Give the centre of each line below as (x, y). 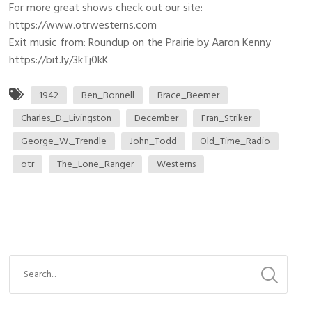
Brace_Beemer (189, 95)
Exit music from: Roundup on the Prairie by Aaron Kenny (140, 43)
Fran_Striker (227, 118)
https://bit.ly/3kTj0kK (59, 60)
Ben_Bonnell (108, 95)
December (157, 118)
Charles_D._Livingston (67, 118)
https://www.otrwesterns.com (83, 25)
